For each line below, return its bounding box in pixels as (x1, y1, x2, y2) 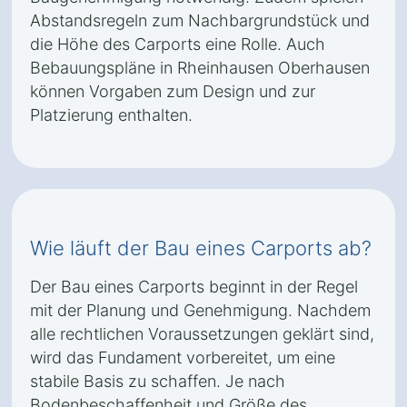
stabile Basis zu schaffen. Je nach (30, 372, 285, 391)
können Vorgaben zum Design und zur (30, 82, 315, 101)
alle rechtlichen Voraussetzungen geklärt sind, (30, 324, 374, 343)
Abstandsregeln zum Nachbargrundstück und (30, 11, 370, 30)
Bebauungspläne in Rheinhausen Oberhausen (30, 58, 370, 77)
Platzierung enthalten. (30, 105, 193, 124)
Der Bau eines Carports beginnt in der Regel (30, 277, 358, 296)
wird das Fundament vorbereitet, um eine (30, 348, 335, 367)
